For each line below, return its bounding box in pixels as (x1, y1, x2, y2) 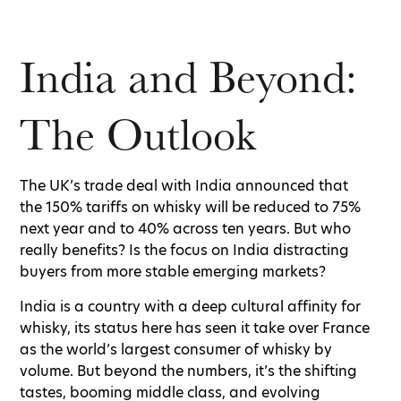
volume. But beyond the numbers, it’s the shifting (20, 360, 357, 381)
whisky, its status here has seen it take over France (20, 317, 370, 338)
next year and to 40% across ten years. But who (20, 218, 351, 239)
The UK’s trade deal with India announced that (20, 175, 348, 196)
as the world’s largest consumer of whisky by (20, 338, 332, 360)
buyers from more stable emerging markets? (20, 260, 329, 282)
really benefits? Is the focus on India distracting (20, 239, 349, 260)
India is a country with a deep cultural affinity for (20, 295, 361, 317)
